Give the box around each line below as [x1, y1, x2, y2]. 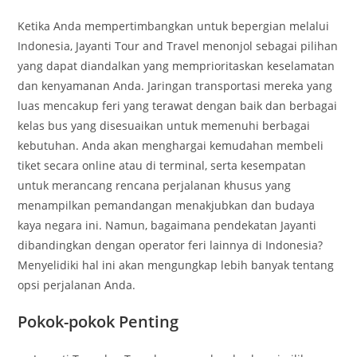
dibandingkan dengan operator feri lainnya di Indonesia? [18, 237, 324, 253]
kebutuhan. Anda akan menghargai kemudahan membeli [18, 138, 324, 153]
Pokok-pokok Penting [18, 311, 179, 332]
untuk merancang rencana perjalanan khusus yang [18, 178, 292, 193]
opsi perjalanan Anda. [18, 277, 136, 292]
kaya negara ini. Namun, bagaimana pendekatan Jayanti [18, 218, 317, 233]
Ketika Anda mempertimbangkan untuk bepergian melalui [18, 18, 330, 33]
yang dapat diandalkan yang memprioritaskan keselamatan [18, 58, 335, 73]
